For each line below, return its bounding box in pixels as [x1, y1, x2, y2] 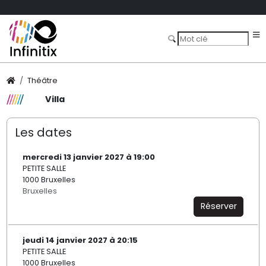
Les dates [14, 123, 72, 141]
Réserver [200, 200, 237, 213]
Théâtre [27, 75, 58, 86]
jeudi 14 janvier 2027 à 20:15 [22, 235, 138, 246]
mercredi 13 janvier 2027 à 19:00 [22, 151, 155, 163]
